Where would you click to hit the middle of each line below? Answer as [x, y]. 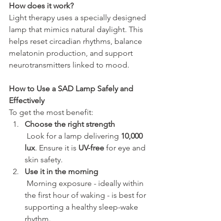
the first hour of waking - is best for [86, 195]
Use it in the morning [61, 171]
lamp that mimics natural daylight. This [77, 29]
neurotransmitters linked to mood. [69, 65]
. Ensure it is [57, 147]
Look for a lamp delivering [74, 136]
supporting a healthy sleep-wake [82, 207]
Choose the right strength [70, 124]
